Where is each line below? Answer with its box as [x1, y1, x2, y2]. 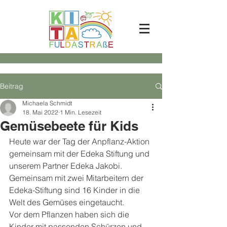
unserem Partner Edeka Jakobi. [9, 161, 124, 171]
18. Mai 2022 [22, 108, 58, 116]
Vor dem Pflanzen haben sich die [9, 209, 131, 219]
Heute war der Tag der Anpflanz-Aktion [9, 136, 152, 146]
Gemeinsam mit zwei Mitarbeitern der [9, 173, 145, 183]
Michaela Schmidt [22, 99, 72, 107]
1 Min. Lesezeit [60, 108, 101, 116]
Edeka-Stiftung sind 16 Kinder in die [9, 185, 142, 195]
